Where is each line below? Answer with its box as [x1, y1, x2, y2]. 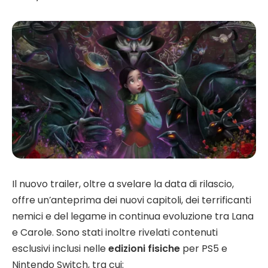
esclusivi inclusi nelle [12, 242, 108, 256]
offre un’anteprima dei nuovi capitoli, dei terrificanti [12, 193, 251, 208]
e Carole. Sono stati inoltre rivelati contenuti [12, 226, 218, 240]
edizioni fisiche [108, 242, 180, 256]
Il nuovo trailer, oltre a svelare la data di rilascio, [12, 177, 234, 191]
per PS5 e [180, 242, 227, 256]
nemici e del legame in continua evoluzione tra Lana [12, 209, 254, 224]
